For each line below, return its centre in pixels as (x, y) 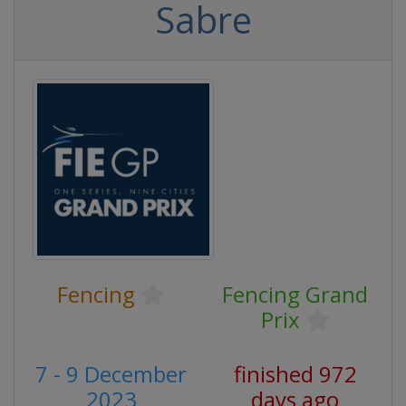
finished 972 (295, 374)
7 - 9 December (111, 374)
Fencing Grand (295, 294)
